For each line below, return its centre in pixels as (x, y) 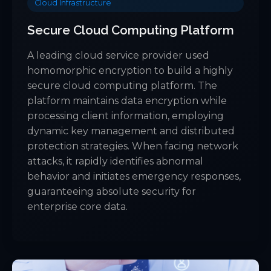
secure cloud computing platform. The (122, 86)
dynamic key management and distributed (131, 131)
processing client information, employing (126, 116)
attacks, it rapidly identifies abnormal (115, 162)
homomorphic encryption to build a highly (130, 71)
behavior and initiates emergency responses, (134, 177)
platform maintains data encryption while (127, 101)
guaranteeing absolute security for (112, 192)
